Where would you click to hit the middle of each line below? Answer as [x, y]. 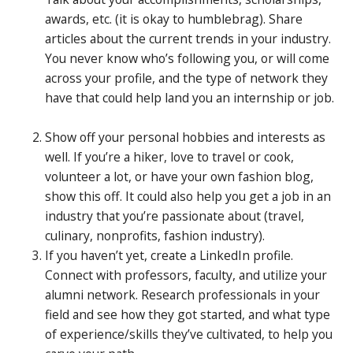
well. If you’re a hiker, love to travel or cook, [170, 157]
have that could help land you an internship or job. [190, 98]
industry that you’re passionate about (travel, [175, 216]
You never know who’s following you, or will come [188, 59]
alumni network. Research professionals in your [183, 295]
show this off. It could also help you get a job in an [188, 197]
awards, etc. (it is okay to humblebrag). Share [174, 19]
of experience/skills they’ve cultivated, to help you [189, 334]
